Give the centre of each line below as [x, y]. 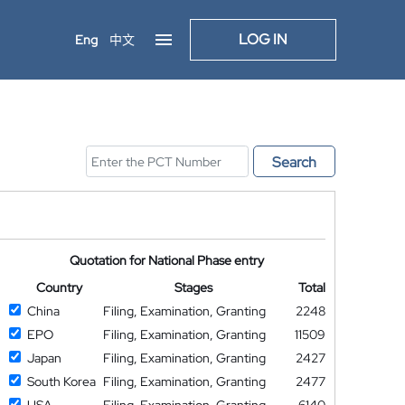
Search [294, 162]
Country [59, 287]
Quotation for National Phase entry [167, 260]
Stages [194, 287]
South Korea [61, 381]
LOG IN [263, 39]
